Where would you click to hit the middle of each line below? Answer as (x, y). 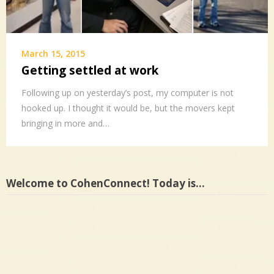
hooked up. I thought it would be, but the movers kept (128, 108)
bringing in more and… (65, 123)
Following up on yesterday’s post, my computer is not (128, 92)
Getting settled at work (90, 70)
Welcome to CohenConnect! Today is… (106, 183)
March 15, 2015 (53, 53)
